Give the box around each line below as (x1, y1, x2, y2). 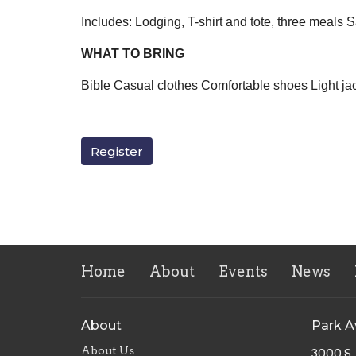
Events (219, 263, 268, 281)
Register (91, 144, 143, 160)
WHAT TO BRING (81, 47, 184, 61)
